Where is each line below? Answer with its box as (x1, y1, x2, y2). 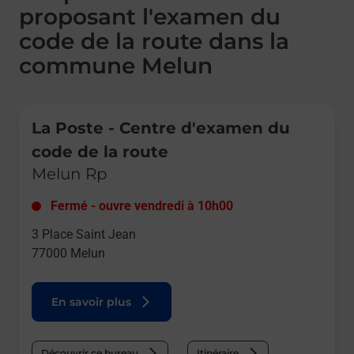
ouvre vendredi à (99, 198, 194, 214)
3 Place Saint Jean (32, 227, 136, 243)
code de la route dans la (19, 28, 289, 55)
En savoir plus (51, 295, 131, 310)
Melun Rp (32, 164, 107, 184)
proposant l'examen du (19, 3, 281, 31)
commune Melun (19, 52, 213, 80)
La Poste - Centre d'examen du (32, 119, 290, 138)
